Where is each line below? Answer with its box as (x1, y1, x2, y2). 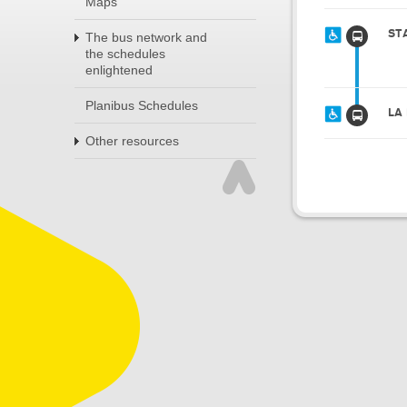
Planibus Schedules (85, 98, 198, 113)
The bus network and (85, 30, 207, 45)
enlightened (85, 63, 153, 77)
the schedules (85, 46, 165, 61)
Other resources (85, 134, 179, 148)
